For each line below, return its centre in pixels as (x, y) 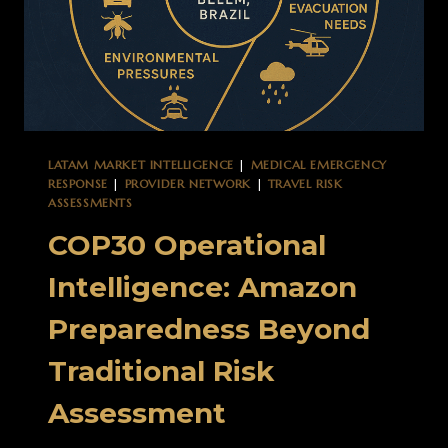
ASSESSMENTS (90, 202)
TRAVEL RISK (305, 183)
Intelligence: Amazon (202, 286)
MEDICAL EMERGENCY (318, 164)
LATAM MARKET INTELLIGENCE (141, 164)
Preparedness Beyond (209, 328)
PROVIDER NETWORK (188, 183)
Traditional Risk (161, 370)
